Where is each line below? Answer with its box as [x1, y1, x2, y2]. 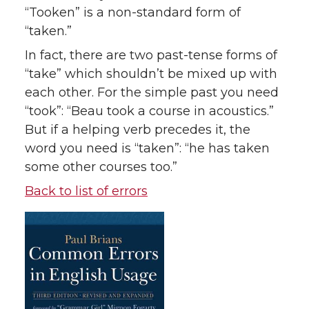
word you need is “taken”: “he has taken [25, 141, 270, 157]
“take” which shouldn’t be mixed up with [25, 66, 277, 82]
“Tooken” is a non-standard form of [25, 5, 241, 21]
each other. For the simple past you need [25, 85, 279, 101]
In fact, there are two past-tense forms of [25, 48, 277, 63]
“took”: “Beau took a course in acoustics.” [25, 103, 274, 119]
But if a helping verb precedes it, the [25, 122, 250, 138]
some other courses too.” [25, 159, 177, 175]
